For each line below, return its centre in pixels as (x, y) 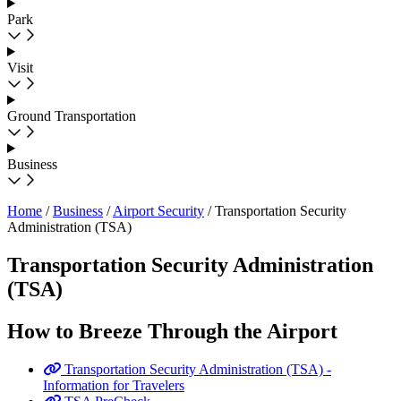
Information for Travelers (114, 385)
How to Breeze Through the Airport (172, 331)
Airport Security (158, 211)
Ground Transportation (72, 116)
